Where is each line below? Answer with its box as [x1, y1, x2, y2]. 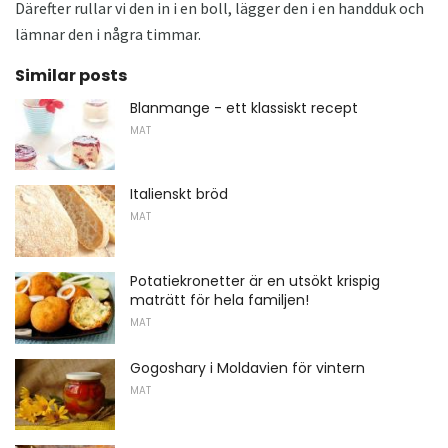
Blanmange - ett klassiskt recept [130, 97, 358, 118]
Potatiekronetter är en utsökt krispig [130, 271, 380, 292]
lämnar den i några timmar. [15, 23, 201, 44]
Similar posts [15, 63, 127, 87]
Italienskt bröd [130, 184, 228, 205]
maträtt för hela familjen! [130, 290, 309, 311]
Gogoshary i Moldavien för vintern [130, 357, 365, 378]
